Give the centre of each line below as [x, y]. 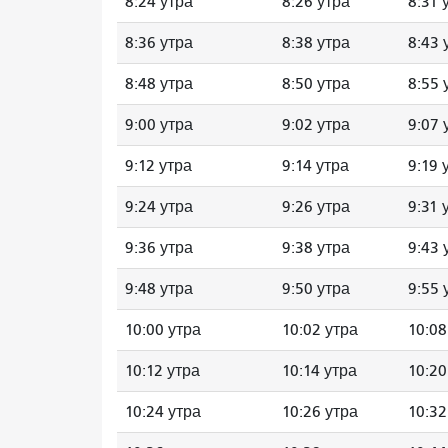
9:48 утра [159, 288]
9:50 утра [316, 288]
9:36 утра [159, 247]
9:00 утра [159, 124]
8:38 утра [316, 42]
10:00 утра [163, 329]
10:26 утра [320, 411]
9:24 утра [159, 206]
